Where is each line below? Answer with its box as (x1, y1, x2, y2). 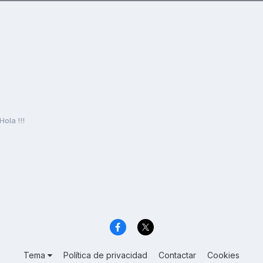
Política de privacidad (63, 250, 147, 261)
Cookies (207, 250, 240, 261)
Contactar (159, 250, 196, 261)
